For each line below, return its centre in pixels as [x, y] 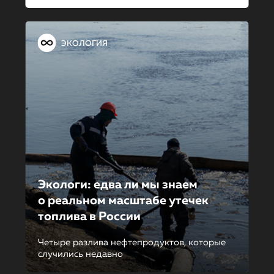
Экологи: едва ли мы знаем [117, 185]
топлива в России [89, 217]
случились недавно [80, 254]
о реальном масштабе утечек [123, 201]
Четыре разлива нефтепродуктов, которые [131, 243]
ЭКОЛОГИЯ [84, 43]
